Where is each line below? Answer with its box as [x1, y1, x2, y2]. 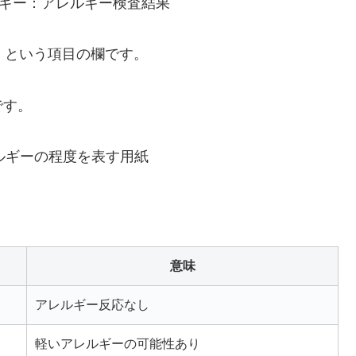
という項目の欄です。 [5, 46, 148, 63]
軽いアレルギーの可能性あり [35, 336, 200, 350]
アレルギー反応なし [35, 297, 149, 311]
